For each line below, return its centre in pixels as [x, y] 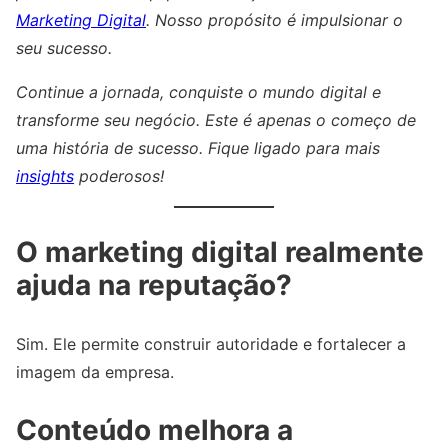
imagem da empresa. [95, 372]
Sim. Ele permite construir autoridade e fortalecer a [211, 344]
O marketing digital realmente [220, 252]
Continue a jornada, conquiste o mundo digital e [198, 92]
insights [45, 176]
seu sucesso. [64, 48]
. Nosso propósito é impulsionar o [274, 20]
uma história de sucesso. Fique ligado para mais [198, 148]
